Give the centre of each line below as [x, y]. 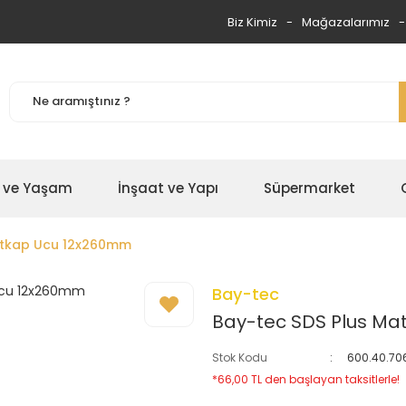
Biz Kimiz [252, 22]
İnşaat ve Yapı [168, 188]
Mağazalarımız [346, 22]
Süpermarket [309, 188]
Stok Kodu [240, 358]
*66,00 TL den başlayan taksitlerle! [306, 379]
